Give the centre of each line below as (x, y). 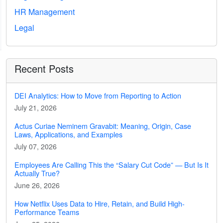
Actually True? (37, 173)
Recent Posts (44, 68)
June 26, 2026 (37, 185)
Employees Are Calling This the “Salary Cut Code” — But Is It (111, 165)
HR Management (45, 12)
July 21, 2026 (36, 108)
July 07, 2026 (36, 146)
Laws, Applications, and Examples (68, 134)
